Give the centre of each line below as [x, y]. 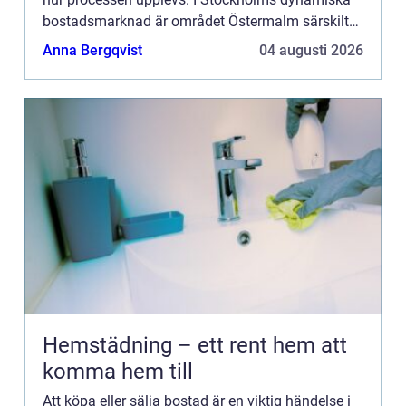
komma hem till [118, 372]
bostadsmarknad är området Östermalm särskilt [196, 22]
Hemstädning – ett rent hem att [195, 346]
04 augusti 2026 [311, 51]
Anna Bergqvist [92, 51]
